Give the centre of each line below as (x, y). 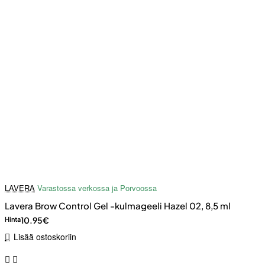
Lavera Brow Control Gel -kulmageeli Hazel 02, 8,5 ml (118, 206)
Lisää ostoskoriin (45, 237)
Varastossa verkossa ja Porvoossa (97, 188)
